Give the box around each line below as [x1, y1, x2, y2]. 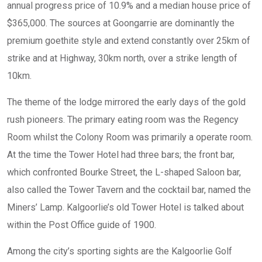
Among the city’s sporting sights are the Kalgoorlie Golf [7, 246, 232, 257]
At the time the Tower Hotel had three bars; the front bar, [7, 149, 235, 160]
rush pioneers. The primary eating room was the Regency [7, 114, 239, 125]
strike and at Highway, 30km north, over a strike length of [7, 53, 237, 64]
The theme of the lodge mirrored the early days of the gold [7, 96, 246, 108]
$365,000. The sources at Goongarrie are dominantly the [7, 18, 235, 29]
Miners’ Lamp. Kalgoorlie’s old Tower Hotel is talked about [7, 202, 244, 213]
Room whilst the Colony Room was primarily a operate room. [7, 132, 253, 143]
